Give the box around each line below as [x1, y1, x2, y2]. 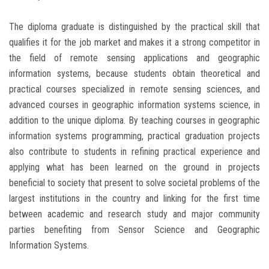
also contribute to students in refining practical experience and [9, 145, 260, 157]
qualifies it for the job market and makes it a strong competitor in [9, 36, 260, 48]
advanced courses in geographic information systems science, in [9, 98, 260, 110]
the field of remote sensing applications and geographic [9, 52, 260, 64]
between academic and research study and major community [9, 208, 260, 220]
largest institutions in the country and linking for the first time [9, 192, 260, 204]
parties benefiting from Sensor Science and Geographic [9, 223, 260, 235]
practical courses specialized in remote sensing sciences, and [9, 83, 260, 95]
